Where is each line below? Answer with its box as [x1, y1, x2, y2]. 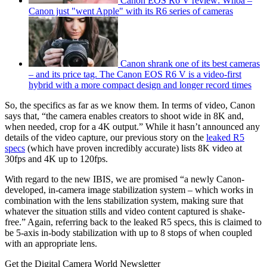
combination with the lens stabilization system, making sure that [5, 195, 243, 206]
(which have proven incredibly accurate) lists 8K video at [25, 143, 242, 154]
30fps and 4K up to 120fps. [5, 154, 108, 164]
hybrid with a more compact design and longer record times [29, 80, 252, 91]
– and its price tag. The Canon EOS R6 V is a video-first [29, 69, 241, 80]
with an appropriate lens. [5, 238, 100, 249]
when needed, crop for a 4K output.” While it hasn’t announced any [5, 122, 260, 132]
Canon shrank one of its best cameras [120, 58, 260, 69]
